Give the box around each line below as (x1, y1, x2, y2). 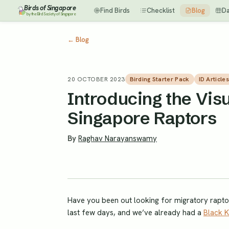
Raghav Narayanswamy (78, 133, 157, 144)
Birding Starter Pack (129, 75, 190, 84)
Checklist (147, 6, 175, 15)
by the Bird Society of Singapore (27, 11, 76, 16)
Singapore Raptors (67, 107, 217, 129)
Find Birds (100, 6, 130, 15)
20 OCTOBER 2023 (67, 75, 125, 84)
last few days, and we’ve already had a (67, 207, 203, 218)
